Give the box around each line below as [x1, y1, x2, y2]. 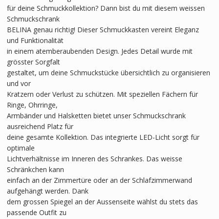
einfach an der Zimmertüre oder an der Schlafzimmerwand [6, 175, 192, 185]
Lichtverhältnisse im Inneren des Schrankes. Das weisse [6, 153, 182, 163]
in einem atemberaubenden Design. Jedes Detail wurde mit [6, 46, 193, 56]
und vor [6, 78, 31, 88]
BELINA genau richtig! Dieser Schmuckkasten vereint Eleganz [6, 24, 199, 34]
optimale [6, 143, 35, 153]
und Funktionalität [6, 35, 64, 45]
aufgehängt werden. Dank [6, 186, 88, 196]
